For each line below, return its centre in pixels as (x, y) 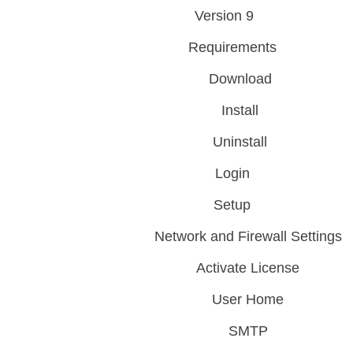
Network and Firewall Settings (248, 236)
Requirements (232, 47)
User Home (248, 299)
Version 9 (225, 16)
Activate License (248, 268)
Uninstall (240, 142)
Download (240, 79)
